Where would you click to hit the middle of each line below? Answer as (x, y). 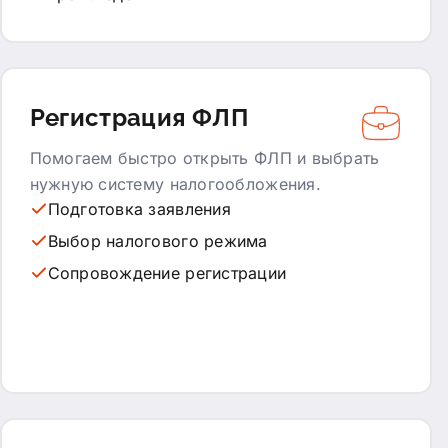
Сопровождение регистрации (167, 272)
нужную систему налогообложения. (175, 183)
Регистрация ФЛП (138, 117)
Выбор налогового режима (157, 240)
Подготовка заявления (139, 208)
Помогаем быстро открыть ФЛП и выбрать (204, 157)
